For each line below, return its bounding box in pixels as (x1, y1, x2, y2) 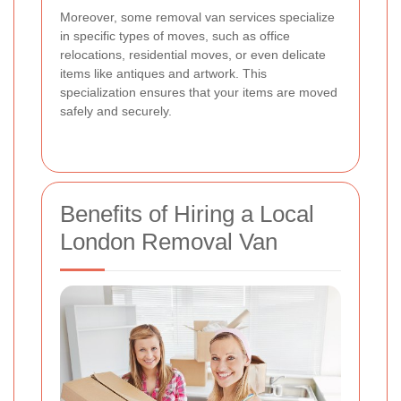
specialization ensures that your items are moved (60, 84, 337, 99)
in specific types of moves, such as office (60, 28, 290, 43)
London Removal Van (60, 227, 277, 255)
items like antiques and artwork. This (60, 65, 267, 81)
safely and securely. (60, 103, 172, 118)
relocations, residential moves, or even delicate (60, 47, 326, 62)
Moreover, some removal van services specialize (60, 9, 335, 24)
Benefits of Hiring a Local (60, 200, 314, 227)
